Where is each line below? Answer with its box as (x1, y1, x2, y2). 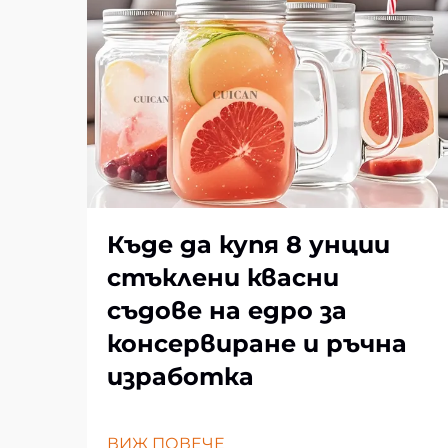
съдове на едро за (107, 296, 347, 325)
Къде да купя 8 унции (107, 230, 390, 259)
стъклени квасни (107, 263, 339, 292)
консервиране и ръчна (107, 329, 407, 358)
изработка (107, 362, 254, 391)
